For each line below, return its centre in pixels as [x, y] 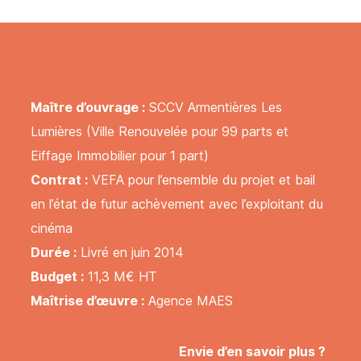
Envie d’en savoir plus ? [252, 351]
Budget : [57, 277]
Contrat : [59, 180]
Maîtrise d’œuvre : [87, 301]
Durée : [54, 253]
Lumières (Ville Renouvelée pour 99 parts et [160, 132]
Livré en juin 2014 [130, 253]
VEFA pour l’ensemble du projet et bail [201, 180]
